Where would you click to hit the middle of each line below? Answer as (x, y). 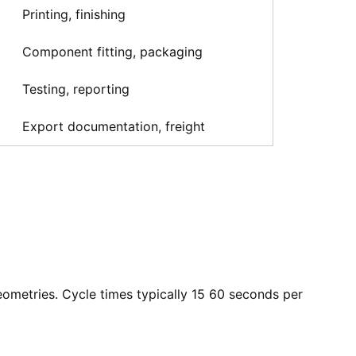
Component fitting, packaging (112, 52)
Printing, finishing (74, 14)
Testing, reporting (76, 89)
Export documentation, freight (114, 126)
